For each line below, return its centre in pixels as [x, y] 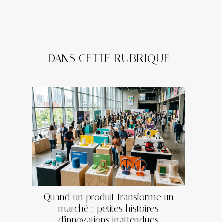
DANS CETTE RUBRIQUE [109, 59]
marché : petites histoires [109, 209]
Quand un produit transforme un [109, 197]
